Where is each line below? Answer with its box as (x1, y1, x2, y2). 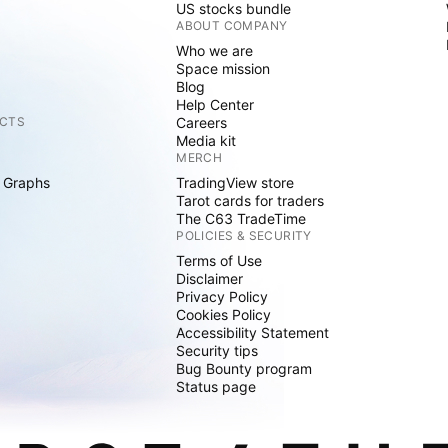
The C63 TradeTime (176, 210, 307, 227)
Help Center (176, 96, 255, 113)
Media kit (176, 132, 237, 149)
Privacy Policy (176, 288, 269, 305)
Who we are (176, 42, 254, 59)
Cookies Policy (176, 306, 272, 323)
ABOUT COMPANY (176, 18, 288, 33)
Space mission (176, 60, 271, 77)
